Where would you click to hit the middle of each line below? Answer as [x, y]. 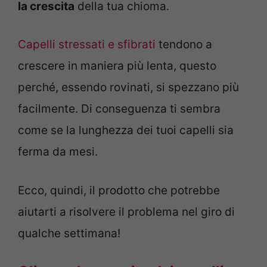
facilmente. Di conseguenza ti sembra [119, 109]
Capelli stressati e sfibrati [87, 45]
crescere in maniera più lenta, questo [117, 66]
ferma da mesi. [58, 152]
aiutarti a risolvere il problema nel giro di [126, 212]
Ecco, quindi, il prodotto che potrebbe [119, 190]
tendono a [184, 45]
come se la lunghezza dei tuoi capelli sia [126, 131]
